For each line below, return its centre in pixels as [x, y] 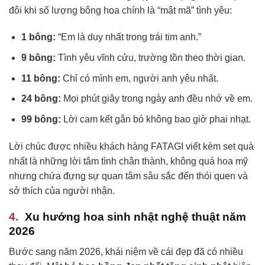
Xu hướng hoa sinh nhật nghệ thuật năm [135, 217]
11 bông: [41, 78]
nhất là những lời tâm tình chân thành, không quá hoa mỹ [128, 161]
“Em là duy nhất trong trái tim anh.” [128, 37]
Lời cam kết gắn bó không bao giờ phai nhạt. [156, 119]
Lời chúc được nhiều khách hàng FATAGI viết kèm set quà [131, 146]
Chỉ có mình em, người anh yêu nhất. [139, 78]
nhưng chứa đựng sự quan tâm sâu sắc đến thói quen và [128, 176]
